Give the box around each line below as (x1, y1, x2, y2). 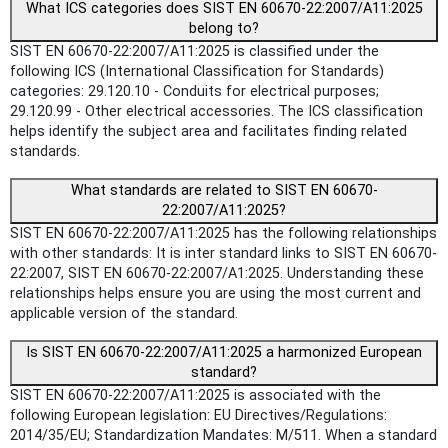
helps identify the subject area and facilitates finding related (10, 123, 407, 141)
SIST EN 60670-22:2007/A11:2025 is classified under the (10, 43, 379, 61)
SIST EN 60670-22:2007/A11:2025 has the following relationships (10, 225, 437, 243)
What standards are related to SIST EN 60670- (70, 182, 378, 200)
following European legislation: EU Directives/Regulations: (10, 407, 387, 425)
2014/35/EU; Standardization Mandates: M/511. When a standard (10, 427, 437, 445)
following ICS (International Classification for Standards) (10, 63, 384, 81)
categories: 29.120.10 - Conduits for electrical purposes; (10, 83, 379, 101)
